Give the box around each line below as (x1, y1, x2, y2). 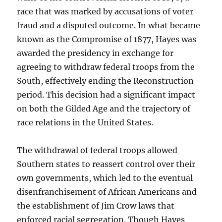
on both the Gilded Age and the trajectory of (17, 104, 191, 114)
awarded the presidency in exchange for (17, 48, 174, 58)
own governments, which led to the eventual (17, 173, 193, 183)
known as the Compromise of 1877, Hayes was (17, 34, 197, 45)
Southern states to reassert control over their (17, 159, 196, 169)
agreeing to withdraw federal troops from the (17, 62, 195, 72)
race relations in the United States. (17, 117, 154, 128)
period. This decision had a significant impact (17, 90, 196, 100)
